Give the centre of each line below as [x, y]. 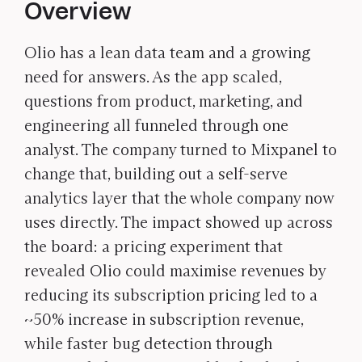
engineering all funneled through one [156, 125]
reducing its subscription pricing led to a [171, 295]
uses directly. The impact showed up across [179, 222]
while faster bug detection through [148, 343]
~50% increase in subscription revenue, [164, 319]
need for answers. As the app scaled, [153, 77]
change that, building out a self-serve [156, 174]
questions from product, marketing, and [164, 101]
